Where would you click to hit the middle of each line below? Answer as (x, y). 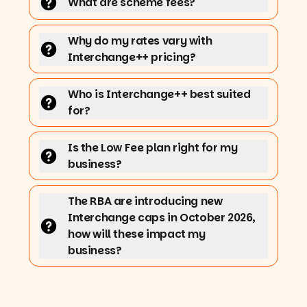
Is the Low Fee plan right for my (153, 147)
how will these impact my (137, 234)
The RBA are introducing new (145, 201)
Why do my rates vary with (140, 40)
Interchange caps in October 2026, (162, 217)
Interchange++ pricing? (132, 57)
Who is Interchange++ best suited (159, 94)
